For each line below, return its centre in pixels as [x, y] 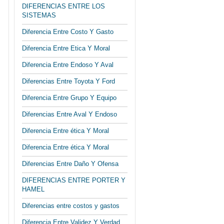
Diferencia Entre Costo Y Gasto [68, 32]
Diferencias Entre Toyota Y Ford [68, 81]
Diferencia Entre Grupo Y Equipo [69, 98]
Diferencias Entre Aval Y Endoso [69, 114]
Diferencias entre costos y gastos [71, 206]
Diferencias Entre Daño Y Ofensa [70, 164]
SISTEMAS [39, 15]
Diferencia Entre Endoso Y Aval [68, 65]
